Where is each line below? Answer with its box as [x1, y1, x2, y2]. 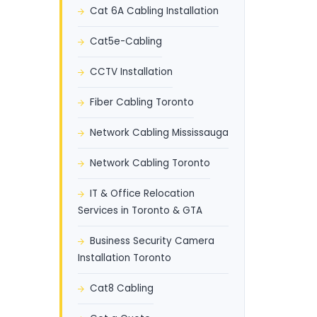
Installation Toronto [77, 251, 171, 265]
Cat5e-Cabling [89, 35, 162, 48]
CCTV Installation [89, 65, 173, 79]
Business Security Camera [89, 234, 214, 248]
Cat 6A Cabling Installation [89, 4, 219, 18]
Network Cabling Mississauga [89, 126, 229, 139]
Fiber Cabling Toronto [89, 96, 194, 109]
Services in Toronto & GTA [77, 204, 202, 217]
